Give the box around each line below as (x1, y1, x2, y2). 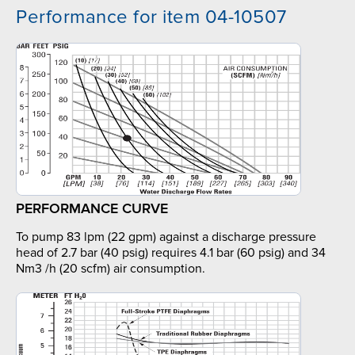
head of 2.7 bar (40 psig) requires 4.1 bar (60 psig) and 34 (16, 245, 326, 261)
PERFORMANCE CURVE (16, 200, 168, 218)
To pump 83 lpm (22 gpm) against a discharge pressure (16, 229, 316, 246)
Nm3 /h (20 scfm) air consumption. (16, 261, 205, 277)
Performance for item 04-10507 (16, 5, 287, 29)
